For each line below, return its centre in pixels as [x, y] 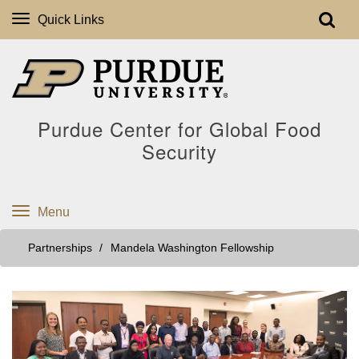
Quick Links [71, 20]
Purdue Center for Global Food [179, 129]
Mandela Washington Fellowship [192, 248]
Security [179, 151]
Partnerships [60, 248]
